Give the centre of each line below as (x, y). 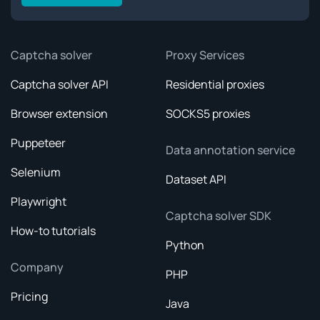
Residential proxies (215, 85)
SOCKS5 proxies (207, 114)
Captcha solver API (60, 85)
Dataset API (196, 180)
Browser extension (59, 114)
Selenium (36, 172)
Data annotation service (230, 150)
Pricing (29, 297)
